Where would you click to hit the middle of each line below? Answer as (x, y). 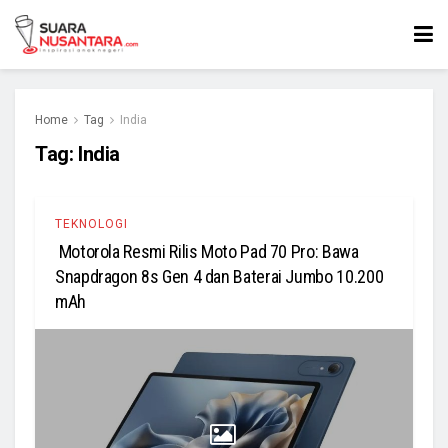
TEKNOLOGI (91, 224)
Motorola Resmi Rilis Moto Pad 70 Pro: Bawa (207, 251)
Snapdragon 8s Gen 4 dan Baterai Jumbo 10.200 (219, 276)
